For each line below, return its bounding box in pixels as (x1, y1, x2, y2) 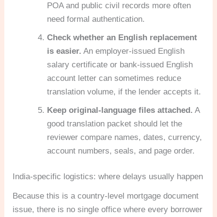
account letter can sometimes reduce (47, 73, 182, 83)
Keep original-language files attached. (47, 105, 193, 115)
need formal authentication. (47, 14, 145, 24)
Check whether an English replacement (47, 32, 198, 42)
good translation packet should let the (47, 119, 183, 128)
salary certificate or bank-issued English (47, 60, 193, 69)
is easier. (47, 46, 82, 56)
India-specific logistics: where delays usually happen (13, 172, 203, 182)
